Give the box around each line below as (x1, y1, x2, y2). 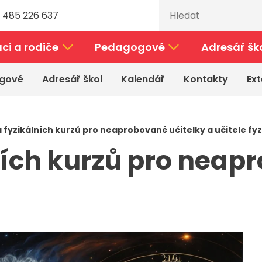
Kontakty (184, 73, 228, 86)
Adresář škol (42, 73, 102, 86)
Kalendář (121, 73, 165, 86)
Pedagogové (94, 40, 165, 54)
